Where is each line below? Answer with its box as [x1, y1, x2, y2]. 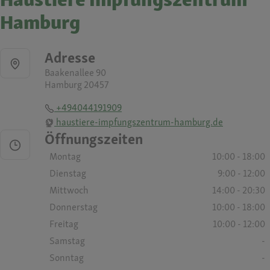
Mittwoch [49, 184, 89, 196]
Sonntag [49, 251, 84, 264]
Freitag [49, 218, 78, 230]
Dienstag [49, 167, 86, 180]
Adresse [45, 48, 95, 67]
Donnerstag [49, 201, 98, 213]
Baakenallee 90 [45, 66, 106, 79]
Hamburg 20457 [45, 78, 108, 91]
